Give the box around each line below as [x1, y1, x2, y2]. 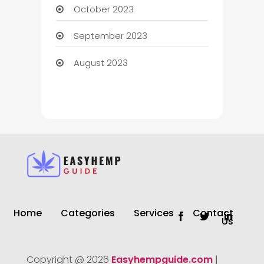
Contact [192, 206, 233, 220]
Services [133, 206, 174, 220]
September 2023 [73, 29, 147, 42]
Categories [60, 206, 115, 220]
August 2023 [73, 56, 128, 69]
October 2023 [73, 2, 134, 15]
